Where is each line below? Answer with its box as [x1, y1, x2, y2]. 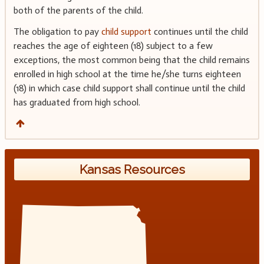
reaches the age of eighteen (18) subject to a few [13, 40, 213, 52]
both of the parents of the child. [13, 5, 143, 16]
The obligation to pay [13, 26, 101, 38]
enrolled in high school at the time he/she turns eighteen [13, 68, 241, 80]
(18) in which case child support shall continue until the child [13, 82, 245, 94]
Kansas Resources [79, 161, 185, 177]
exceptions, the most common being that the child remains [13, 54, 250, 66]
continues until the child [151, 26, 248, 38]
